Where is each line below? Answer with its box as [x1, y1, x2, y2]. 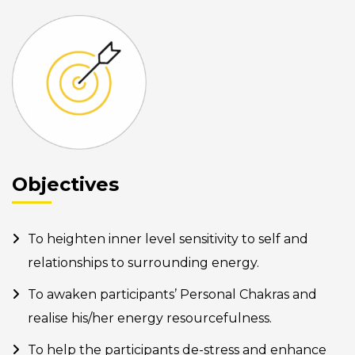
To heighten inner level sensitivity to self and [28, 231, 308, 247]
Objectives [12, 173, 119, 197]
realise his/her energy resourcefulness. [28, 311, 272, 326]
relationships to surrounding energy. [28, 255, 259, 271]
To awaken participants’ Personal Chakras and [28, 287, 317, 303]
